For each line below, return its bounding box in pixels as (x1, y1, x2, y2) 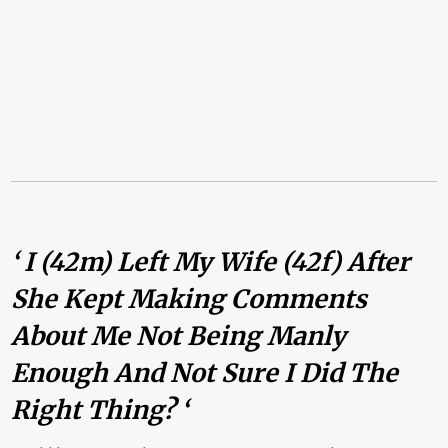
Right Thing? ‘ (11, 393, 189, 426)
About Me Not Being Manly (11, 319, 347, 352)
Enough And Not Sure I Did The (11, 356, 399, 389)
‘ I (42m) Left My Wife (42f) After (11, 245, 411, 278)
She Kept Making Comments (11, 282, 368, 315)
